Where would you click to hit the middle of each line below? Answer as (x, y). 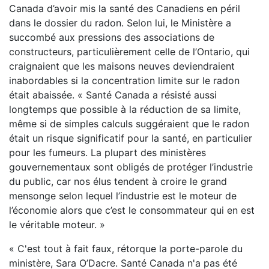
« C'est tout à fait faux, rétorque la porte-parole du (126, 249)
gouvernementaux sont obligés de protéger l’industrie (131, 167)
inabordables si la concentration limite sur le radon (124, 80)
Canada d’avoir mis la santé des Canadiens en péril (125, 8)
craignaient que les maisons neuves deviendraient (122, 66)
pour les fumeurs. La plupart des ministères (107, 153)
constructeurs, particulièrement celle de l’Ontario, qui (129, 52)
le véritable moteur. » (57, 225)
